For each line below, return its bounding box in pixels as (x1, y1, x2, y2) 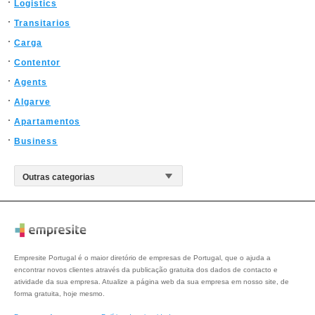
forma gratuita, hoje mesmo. (14, 290, 105, 298)
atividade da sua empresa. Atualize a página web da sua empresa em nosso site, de (14, 278, 289, 286)
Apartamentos (14, 117, 80, 127)
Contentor (14, 58, 60, 67)
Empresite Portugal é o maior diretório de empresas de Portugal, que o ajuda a (14, 254, 271, 262)
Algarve (14, 97, 51, 107)
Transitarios (14, 18, 70, 28)
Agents (14, 77, 47, 87)
